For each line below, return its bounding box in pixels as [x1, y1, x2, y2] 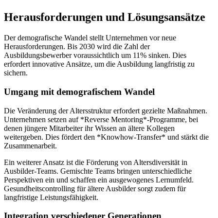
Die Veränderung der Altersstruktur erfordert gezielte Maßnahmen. [4, 106, 207, 115]
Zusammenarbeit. [4, 141, 57, 150]
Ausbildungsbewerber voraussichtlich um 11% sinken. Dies [4, 51, 186, 60]
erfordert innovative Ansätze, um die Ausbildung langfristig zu [4, 60, 195, 69]
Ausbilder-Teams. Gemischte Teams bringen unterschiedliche [4, 166, 192, 175]
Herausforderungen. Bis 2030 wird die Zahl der [4, 42, 150, 51]
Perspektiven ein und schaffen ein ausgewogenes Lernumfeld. [4, 175, 194, 184]
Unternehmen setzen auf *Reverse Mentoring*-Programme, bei [4, 115, 198, 124]
